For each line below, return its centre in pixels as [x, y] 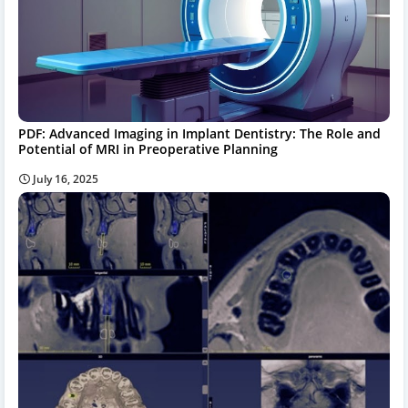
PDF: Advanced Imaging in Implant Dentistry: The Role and [199, 133]
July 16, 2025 [66, 178]
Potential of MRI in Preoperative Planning [148, 148]
